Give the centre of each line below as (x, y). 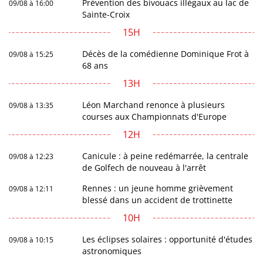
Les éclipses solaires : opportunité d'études (168, 239)
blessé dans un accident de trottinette (158, 200)
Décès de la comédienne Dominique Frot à (166, 53)
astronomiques (112, 251)
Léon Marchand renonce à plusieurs (154, 104)
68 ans (95, 65)
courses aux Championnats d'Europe (155, 116)
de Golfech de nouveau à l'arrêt (144, 167)
